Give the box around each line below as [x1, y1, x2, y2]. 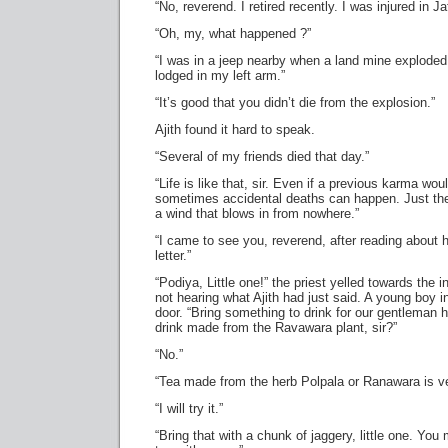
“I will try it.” [155, 401, 223, 416]
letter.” [155, 248, 191, 263]
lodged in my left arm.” [155, 68, 285, 83]
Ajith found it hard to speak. [155, 122, 315, 137]
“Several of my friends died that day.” [155, 149, 369, 164]
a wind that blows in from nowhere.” [155, 206, 359, 221]
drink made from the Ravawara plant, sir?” [155, 320, 397, 335]
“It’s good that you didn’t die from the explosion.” [155, 95, 435, 110]
